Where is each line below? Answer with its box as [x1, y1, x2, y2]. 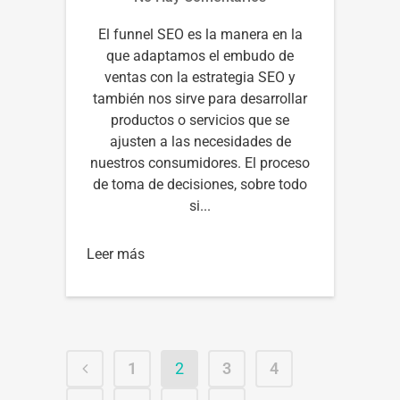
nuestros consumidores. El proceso [90, 154, 310, 171]
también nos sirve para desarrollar [93, 89, 307, 107]
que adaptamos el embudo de [106, 46, 294, 64]
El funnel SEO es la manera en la [97, 25, 303, 43]
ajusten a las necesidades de [109, 132, 291, 150]
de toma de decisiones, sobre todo [93, 175, 307, 193]
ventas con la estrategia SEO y [104, 68, 296, 86]
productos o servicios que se [111, 111, 289, 129]
